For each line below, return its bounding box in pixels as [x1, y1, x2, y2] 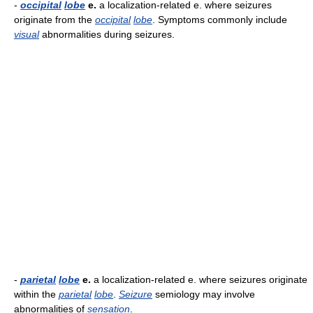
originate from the [14, 14, 95, 25]
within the [14, 289, 59, 300]
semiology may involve [152, 289, 255, 300]
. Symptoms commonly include [152, 14, 287, 25]
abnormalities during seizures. [39, 29, 175, 40]
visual [14, 29, 39, 40]
